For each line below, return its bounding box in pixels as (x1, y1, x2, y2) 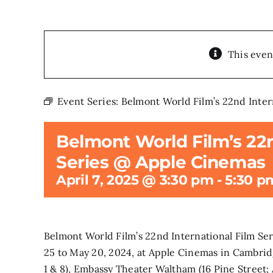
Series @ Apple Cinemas (56, 152, 266, 172)
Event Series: (57, 95, 121, 107)
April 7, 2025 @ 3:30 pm (56, 172, 214, 188)
